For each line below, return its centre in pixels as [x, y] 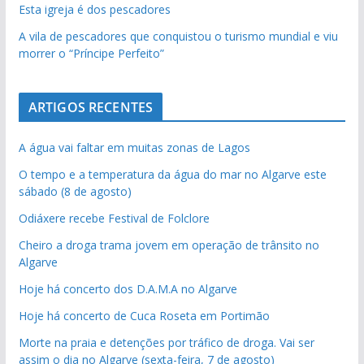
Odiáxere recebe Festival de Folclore [114, 218]
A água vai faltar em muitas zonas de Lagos [134, 147]
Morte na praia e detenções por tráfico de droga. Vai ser [166, 342]
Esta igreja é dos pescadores [94, 9]
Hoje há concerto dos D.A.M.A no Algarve [128, 289]
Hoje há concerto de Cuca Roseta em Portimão [144, 316]
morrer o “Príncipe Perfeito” [91, 53]
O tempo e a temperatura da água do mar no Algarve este [172, 174]
